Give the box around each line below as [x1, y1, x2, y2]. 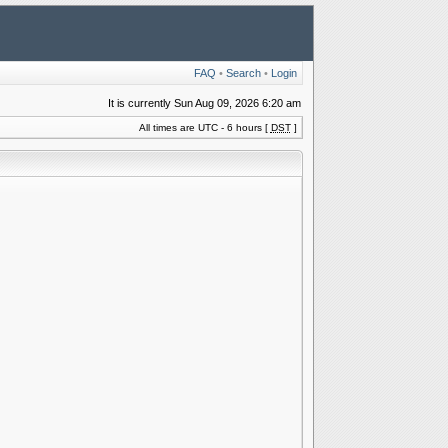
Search [225, 67, 261, 79]
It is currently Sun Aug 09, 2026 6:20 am [107, 97, 301, 109]
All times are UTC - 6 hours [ [138, 122, 271, 133]
